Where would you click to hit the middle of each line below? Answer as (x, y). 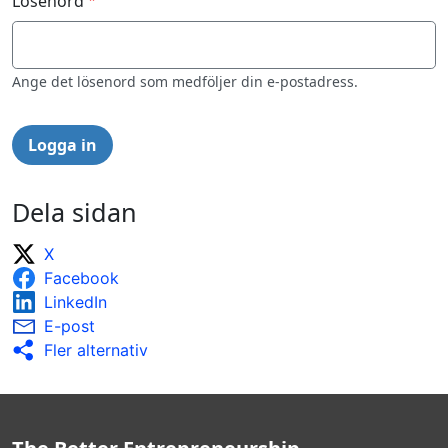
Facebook (81, 277)
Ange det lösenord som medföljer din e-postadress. (185, 81)
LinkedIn (75, 301)
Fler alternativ (96, 349)
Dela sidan (74, 211)
